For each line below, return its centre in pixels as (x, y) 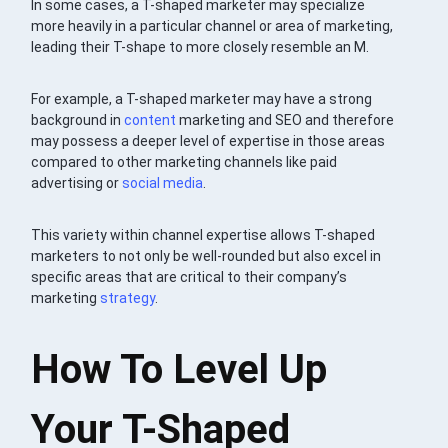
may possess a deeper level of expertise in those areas (208, 140)
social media (163, 182)
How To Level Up (179, 369)
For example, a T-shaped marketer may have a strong (202, 98)
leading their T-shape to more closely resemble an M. (200, 46)
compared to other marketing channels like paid (184, 161)
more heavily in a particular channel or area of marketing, (212, 25)
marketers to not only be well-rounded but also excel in (206, 255)
